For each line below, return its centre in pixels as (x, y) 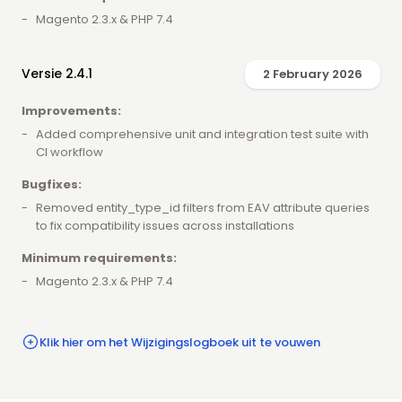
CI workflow (70, 153)
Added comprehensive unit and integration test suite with (202, 135)
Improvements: (71, 111)
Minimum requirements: (99, 258)
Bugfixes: (52, 185)
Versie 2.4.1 (57, 74)
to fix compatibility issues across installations (165, 226)
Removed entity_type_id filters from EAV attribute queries (203, 208)
